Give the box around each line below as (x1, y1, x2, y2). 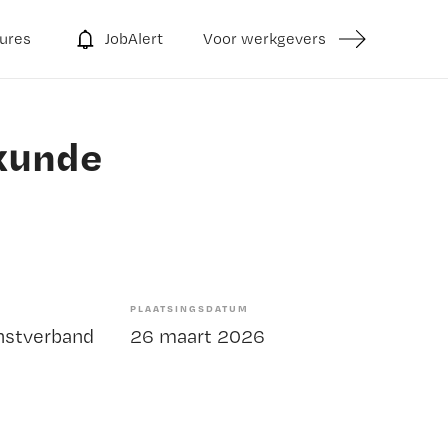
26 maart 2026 (130, 324, 265, 348)
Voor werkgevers (203, 29, 326, 48)
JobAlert (105, 29, 163, 48)
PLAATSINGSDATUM (130, 302, 249, 314)
